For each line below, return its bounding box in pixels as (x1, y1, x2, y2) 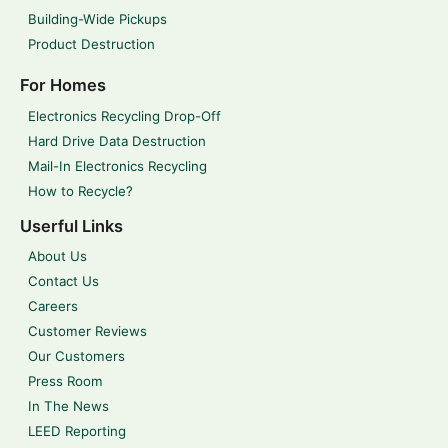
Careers (28, 298, 78, 315)
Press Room (28, 373, 103, 390)
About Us (28, 248, 87, 265)
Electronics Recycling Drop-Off (28, 107, 221, 124)
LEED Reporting (28, 423, 126, 440)
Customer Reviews (28, 323, 147, 340)
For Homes (20, 75, 106, 96)
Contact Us (28, 273, 99, 290)
